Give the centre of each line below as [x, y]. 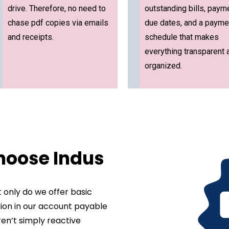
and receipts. [30, 37]
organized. [163, 66]
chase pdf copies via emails [58, 23]
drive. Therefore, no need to [56, 8]
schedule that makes [181, 37]
